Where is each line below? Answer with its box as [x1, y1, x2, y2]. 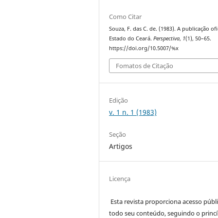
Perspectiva [153, 35, 180, 42]
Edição [109, 95, 128, 105]
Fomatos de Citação [116, 61, 174, 70]
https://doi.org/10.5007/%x [109, 45, 179, 52]
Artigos [109, 141, 133, 151]
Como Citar [109, 12, 142, 21]
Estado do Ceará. [109, 35, 154, 42]
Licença [109, 174, 131, 183]
